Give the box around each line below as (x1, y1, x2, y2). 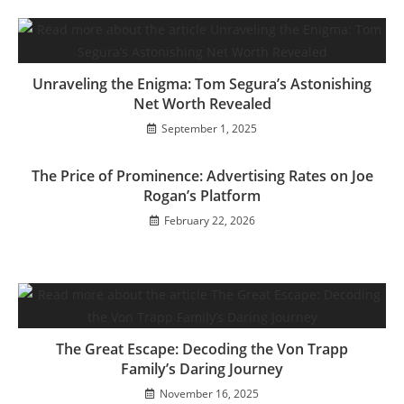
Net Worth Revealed (133, 93, 271, 114)
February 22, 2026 (163, 212, 255, 228)
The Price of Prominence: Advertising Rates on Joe (31, 165, 373, 186)
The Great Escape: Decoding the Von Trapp (56, 338, 348, 359)
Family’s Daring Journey (121, 358, 283, 379)
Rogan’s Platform (143, 185, 261, 206)
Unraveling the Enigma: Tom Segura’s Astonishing (32, 73, 372, 94)
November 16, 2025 (160, 385, 259, 401)
